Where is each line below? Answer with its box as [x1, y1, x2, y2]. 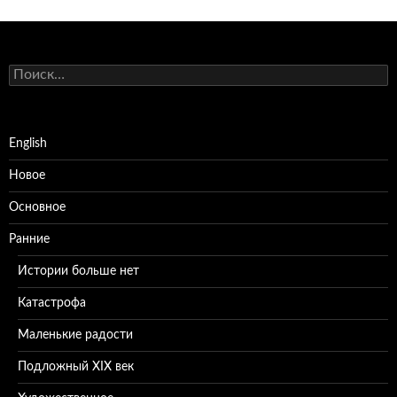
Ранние [9, 233, 50, 246]
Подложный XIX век [18, 361, 134, 374]
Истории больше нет [18, 265, 139, 278]
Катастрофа [18, 297, 86, 310]
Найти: [8, 66, 48, 79]
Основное [9, 201, 66, 214]
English [9, 137, 47, 151]
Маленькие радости [18, 329, 133, 342]
